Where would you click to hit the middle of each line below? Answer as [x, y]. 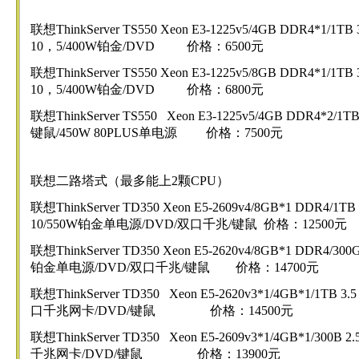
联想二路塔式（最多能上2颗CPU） [131, 181]
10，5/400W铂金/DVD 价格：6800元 [147, 89]
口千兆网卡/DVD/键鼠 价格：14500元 [161, 311]
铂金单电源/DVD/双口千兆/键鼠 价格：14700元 [174, 267]
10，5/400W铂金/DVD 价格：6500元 [147, 46]
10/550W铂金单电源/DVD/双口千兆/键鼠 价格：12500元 [188, 224]
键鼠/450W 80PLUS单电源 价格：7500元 [156, 133]
